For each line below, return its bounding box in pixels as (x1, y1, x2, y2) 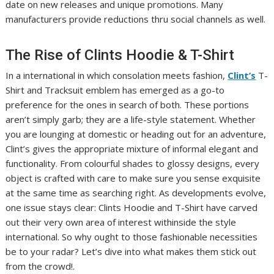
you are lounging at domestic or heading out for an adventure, (6, 128, 267, 140)
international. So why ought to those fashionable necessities (6, 231, 258, 243)
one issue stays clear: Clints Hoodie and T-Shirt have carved (6, 201, 258, 213)
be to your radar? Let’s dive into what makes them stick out (6, 245, 257, 257)
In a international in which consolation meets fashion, (6, 69, 228, 81)
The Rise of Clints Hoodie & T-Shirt (6, 46, 235, 64)
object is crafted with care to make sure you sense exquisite (6, 172, 261, 184)
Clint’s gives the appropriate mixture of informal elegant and (6, 143, 259, 155)
